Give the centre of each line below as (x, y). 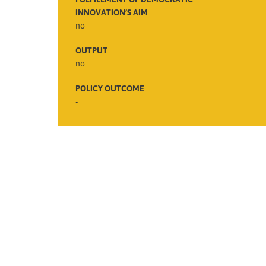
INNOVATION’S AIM (112, 12)
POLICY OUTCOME (110, 88)
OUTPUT (91, 50)
